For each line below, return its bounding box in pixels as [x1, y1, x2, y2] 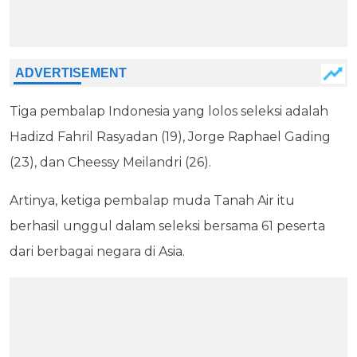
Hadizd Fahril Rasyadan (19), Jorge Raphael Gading [10, 129, 331, 145]
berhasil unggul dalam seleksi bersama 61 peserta [10, 218, 325, 234]
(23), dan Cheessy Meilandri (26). [10, 155, 211, 171]
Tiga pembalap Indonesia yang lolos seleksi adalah [10, 104, 328, 120]
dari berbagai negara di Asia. [10, 244, 185, 260]
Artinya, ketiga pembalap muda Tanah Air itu [10, 193, 295, 209]
